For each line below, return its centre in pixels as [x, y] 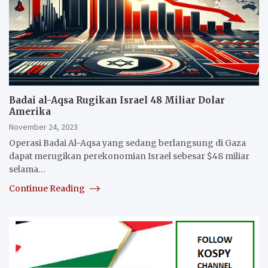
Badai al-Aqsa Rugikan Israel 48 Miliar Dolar [117, 100]
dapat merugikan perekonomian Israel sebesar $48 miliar [129, 156]
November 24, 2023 [43, 127]
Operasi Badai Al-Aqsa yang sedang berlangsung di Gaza [127, 143]
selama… [27, 169]
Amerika [30, 111]
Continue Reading [48, 188]
